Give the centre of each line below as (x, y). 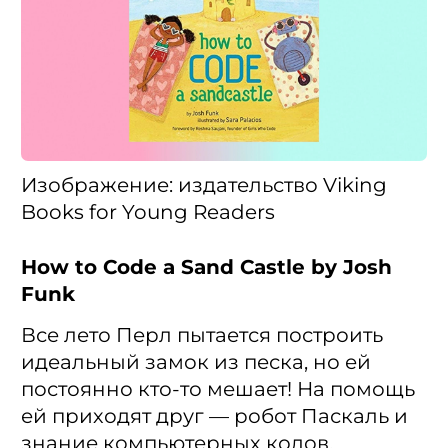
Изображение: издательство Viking (204, 185)
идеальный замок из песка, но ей (196, 362)
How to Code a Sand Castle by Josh (206, 267)
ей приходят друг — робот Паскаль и (214, 416)
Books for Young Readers (148, 212)
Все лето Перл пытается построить (202, 335)
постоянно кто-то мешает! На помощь (218, 389)
